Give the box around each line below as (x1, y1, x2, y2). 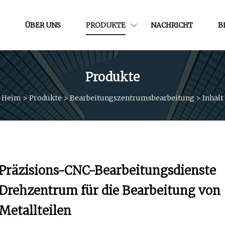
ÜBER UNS (24, 20, 61, 30)
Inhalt (202, 93, 223, 102)
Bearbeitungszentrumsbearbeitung (70, 93, 194, 102)
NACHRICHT (150, 20, 193, 30)
